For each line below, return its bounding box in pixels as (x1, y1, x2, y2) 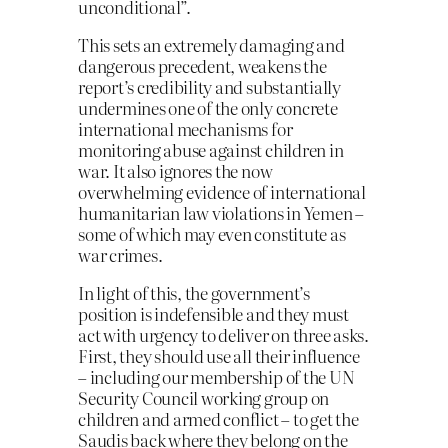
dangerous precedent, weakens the (78, 53, 327, 79)
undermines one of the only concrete (78, 95, 338, 121)
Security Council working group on (78, 385, 330, 411)
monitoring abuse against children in (78, 137, 344, 163)
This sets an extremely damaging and (78, 32, 345, 58)
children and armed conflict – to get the (78, 406, 359, 432)
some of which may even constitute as (78, 221, 346, 247)
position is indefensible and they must (78, 301, 349, 327)
